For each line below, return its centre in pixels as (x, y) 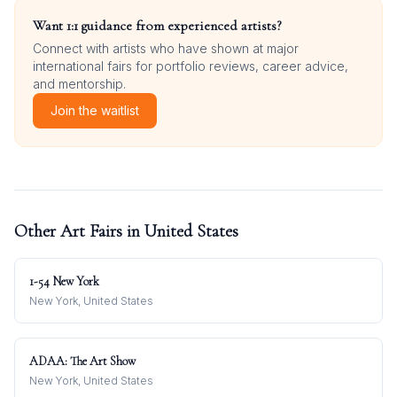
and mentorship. (79, 84)
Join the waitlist (95, 110)
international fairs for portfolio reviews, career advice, (191, 66)
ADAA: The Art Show (82, 361)
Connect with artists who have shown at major (166, 48)
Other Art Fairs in (79, 231)
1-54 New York (64, 281)
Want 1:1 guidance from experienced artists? (157, 26)
